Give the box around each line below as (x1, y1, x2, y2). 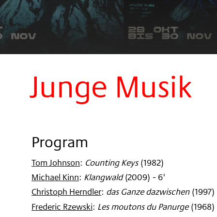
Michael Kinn (31, 170, 79, 184)
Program (31, 130, 88, 153)
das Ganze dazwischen (106, 185, 189, 198)
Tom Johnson (31, 156, 80, 169)
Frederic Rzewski (31, 200, 93, 213)
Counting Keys (85, 156, 138, 169)
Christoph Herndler (31, 185, 101, 198)
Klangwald (84, 170, 123, 184)
